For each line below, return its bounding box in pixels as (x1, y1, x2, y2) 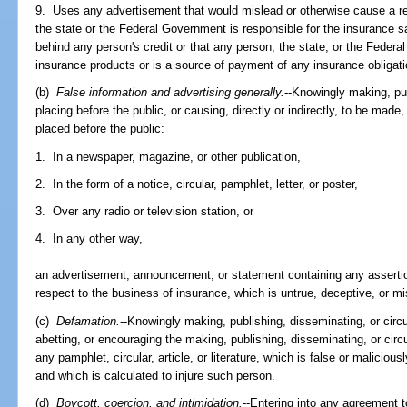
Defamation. (56, 313, 121, 328)
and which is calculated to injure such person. (35, 368, 276, 382)
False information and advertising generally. (56, 85, 285, 100)
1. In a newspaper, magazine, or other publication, (35, 149, 302, 164)
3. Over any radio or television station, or (35, 204, 254, 219)
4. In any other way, (35, 232, 144, 246)
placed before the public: (35, 122, 165, 136)
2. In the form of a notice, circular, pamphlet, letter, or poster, (35, 176, 359, 191)
